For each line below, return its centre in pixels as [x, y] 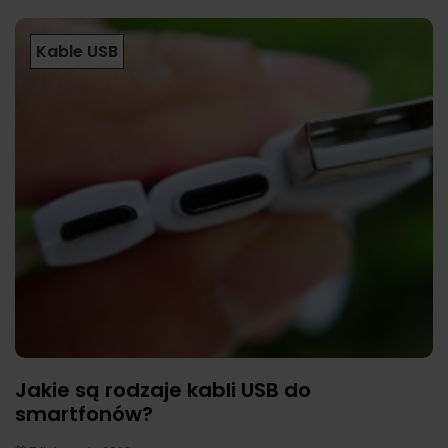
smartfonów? [84, 414]
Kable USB [77, 51]
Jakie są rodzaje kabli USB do [163, 390]
